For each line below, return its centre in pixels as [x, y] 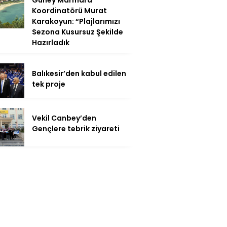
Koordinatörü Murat [69, 10]
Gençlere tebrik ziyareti [76, 128]
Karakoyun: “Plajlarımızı [76, 21]
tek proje [49, 84]
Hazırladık [51, 42]
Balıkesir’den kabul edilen [79, 73]
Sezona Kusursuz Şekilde [78, 32]
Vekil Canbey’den [64, 118]
